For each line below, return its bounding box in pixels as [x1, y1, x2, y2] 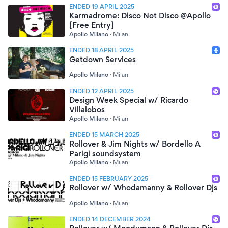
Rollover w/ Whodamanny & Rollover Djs [69, 183, 217, 192]
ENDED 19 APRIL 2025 [69, 3, 134, 10]
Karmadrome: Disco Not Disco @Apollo [69, 11, 211, 20]
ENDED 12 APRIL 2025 [69, 87, 134, 95]
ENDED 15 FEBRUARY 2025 [69, 175, 148, 182]
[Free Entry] [69, 20, 114, 30]
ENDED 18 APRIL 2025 [69, 46, 134, 54]
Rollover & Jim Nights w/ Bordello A [69, 139, 201, 149]
